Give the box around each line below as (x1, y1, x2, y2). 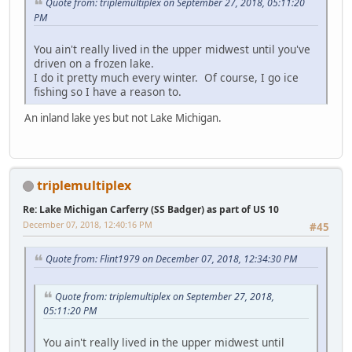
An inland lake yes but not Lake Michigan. (24, 111, 222, 126)
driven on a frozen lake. (34, 56, 154, 71)
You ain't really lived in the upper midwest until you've (34, 42, 310, 57)
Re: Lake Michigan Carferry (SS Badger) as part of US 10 (23, 202, 279, 216)
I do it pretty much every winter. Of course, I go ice (34, 70, 299, 86)
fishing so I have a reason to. (34, 84, 181, 100)
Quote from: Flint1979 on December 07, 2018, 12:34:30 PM (46, 251, 297, 266)
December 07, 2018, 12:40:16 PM (23, 218, 152, 230)
